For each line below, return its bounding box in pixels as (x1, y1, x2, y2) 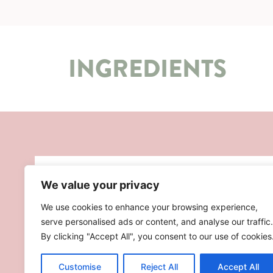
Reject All (140, 261, 178, 272)
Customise (58, 261, 101, 272)
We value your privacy (41, 179, 160, 191)
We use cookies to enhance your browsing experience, (41, 202, 258, 212)
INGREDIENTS (68, 51, 227, 86)
